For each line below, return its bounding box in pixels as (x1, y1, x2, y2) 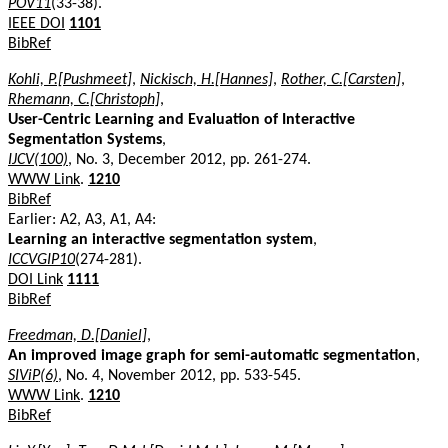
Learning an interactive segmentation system (8, 231, 313, 248)
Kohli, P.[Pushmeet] (8, 71, 132, 88)
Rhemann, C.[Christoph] (8, 91, 160, 108)
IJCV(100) (8, 151, 68, 168)
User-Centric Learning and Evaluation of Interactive (8, 111, 355, 128)
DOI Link (8, 271, 63, 288)
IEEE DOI (8, 15, 65, 32)
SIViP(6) (8, 367, 58, 384)
